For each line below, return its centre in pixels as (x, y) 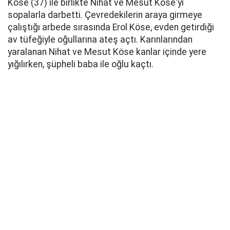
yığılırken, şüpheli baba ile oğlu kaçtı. (81, 64)
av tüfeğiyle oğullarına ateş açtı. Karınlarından (100, 39)
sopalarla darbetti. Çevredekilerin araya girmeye (105, 15)
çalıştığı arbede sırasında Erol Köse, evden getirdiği (111, 27)
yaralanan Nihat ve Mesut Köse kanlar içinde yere (107, 52)
